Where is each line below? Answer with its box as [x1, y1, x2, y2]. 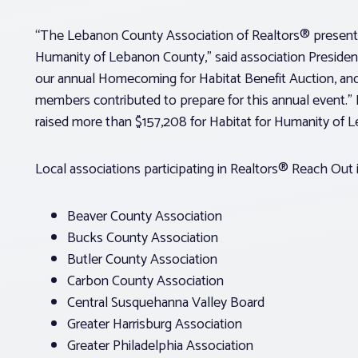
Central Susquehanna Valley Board [67, 291, 265, 315]
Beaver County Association [67, 205, 222, 229]
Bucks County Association [67, 226, 218, 250]
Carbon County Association [67, 269, 224, 293]
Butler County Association [67, 248, 217, 272]
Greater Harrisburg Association [67, 312, 242, 336]
